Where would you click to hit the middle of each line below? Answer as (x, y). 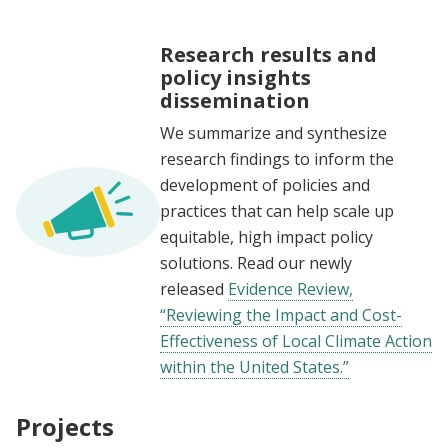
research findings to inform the (277, 159)
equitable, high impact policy (266, 237)
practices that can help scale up (277, 211)
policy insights (235, 78)
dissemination (235, 101)
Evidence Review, (290, 289)
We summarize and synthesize (273, 133)
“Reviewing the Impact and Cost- (281, 315)
